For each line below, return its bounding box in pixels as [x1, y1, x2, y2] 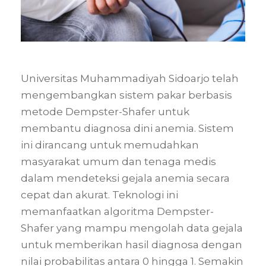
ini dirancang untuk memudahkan [21, 138, 199, 151]
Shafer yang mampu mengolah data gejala [21, 221, 243, 234]
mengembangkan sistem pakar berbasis [21, 88, 232, 101]
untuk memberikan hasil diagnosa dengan [21, 238, 242, 251]
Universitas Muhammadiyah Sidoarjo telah [21, 72, 239, 84]
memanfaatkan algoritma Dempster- [21, 205, 214, 217]
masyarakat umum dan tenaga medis [21, 155, 216, 167]
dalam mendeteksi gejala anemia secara [21, 172, 230, 184]
